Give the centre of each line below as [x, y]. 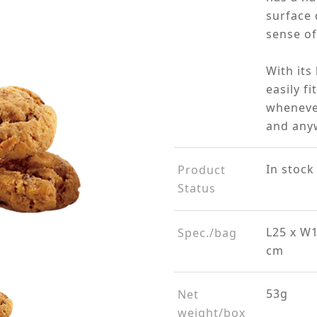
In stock [290, 169]
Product [201, 170]
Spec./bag [207, 233]
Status [196, 188]
